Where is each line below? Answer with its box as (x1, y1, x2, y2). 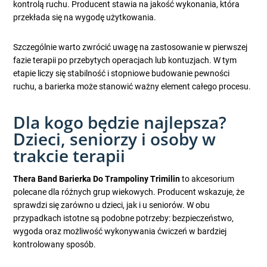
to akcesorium (180, 174, 235, 184)
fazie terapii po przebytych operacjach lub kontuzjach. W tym (13, 55, 237, 66)
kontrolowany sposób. (13, 240, 97, 250)
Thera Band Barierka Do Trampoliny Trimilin (13, 174, 181, 184)
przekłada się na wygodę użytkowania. (13, 13, 157, 23)
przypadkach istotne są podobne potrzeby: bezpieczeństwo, (13, 213, 234, 223)
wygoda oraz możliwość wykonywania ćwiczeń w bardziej (13, 226, 227, 237)
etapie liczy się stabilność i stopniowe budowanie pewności (13, 69, 230, 79)
